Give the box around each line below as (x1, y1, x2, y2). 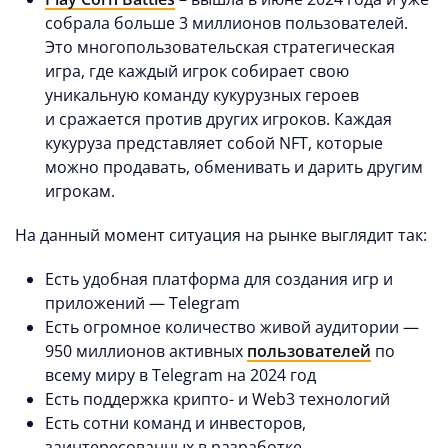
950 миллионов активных (45, 340, 247, 363)
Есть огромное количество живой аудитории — (45, 316, 419, 339)
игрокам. (45, 180, 115, 203)
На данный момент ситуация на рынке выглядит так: (15, 224, 427, 247)
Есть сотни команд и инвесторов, (45, 412, 306, 435)
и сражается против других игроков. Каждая (45, 108, 392, 131)
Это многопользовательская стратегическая (45, 36, 395, 59)
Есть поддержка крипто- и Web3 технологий (45, 388, 390, 411)
